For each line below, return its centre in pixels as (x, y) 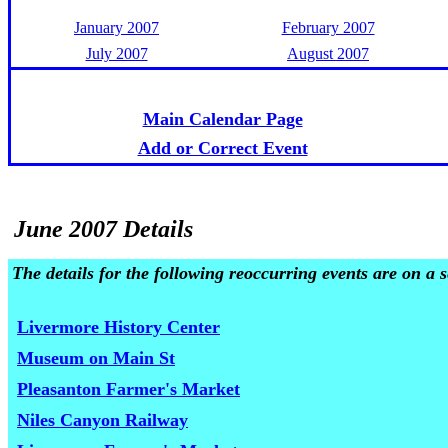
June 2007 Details (100, 229)
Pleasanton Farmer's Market (128, 389)
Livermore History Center (118, 327)
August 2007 (328, 53)
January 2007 (116, 27)
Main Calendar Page (222, 119)
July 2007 (116, 53)
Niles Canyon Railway (102, 420)
